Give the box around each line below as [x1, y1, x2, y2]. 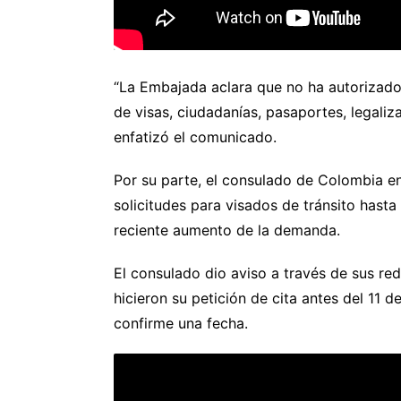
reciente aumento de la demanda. [114, 220, 340, 239]
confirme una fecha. [114, 313, 248, 332]
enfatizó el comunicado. [114, 127, 277, 146]
